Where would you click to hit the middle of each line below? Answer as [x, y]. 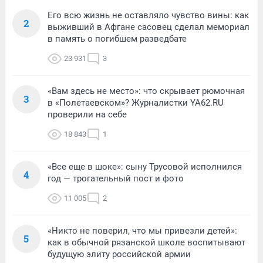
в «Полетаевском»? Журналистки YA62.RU [136, 103]
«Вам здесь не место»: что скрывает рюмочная [146, 91]
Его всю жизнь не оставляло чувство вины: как [148, 16]
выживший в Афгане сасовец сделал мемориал [149, 27]
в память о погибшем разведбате [117, 39]
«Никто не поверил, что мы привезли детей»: [142, 231]
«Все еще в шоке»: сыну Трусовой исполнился [145, 167]
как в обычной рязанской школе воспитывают [146, 243]
